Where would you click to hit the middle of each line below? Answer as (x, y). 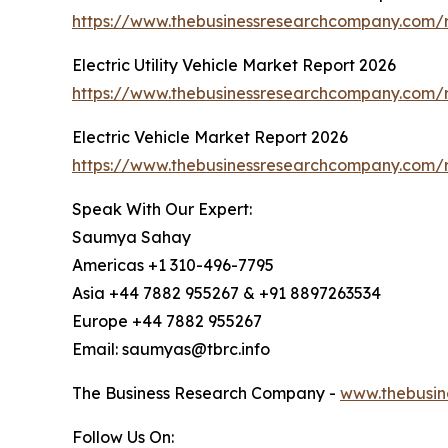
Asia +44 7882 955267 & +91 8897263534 (226, 293)
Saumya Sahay (131, 237)
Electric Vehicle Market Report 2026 (210, 137)
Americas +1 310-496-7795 (173, 265)
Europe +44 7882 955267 (167, 321)
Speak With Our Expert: (162, 209)
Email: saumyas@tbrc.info (171, 349)
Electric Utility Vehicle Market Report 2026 (234, 65)
